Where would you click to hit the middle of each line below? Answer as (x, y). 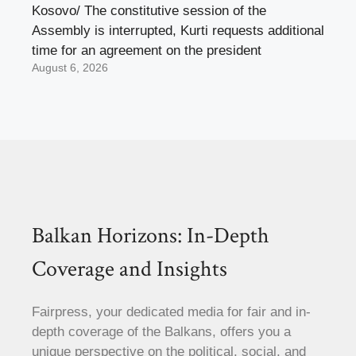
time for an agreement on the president (147, 51)
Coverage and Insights (130, 269)
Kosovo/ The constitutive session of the (149, 11)
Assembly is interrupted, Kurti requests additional (178, 31)
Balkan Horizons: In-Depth (151, 236)
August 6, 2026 (70, 68)
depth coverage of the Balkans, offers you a (161, 332)
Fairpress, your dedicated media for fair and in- (171, 312)
